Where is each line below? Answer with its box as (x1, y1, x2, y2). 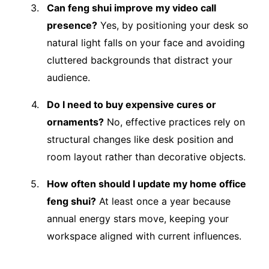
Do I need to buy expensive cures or (47, 98, 216, 110)
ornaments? (47, 115, 104, 128)
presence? (47, 19, 97, 31)
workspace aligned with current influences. (47, 229, 241, 242)
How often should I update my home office (47, 177, 246, 190)
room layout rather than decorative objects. (47, 150, 246, 163)
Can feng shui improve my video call (47, 1, 216, 14)
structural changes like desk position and (47, 133, 234, 145)
